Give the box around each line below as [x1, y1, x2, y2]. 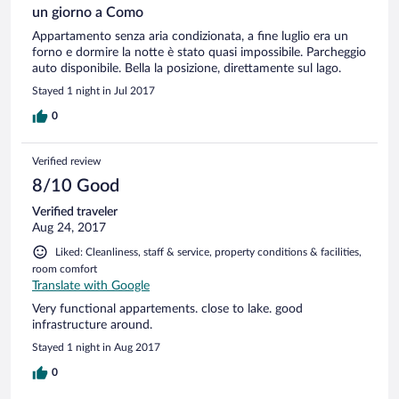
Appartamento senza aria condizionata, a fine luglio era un [32, 29, 348, 43]
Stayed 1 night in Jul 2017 [32, 85, 155, 96]
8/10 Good [32, 176, 119, 195]
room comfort [32, 263, 97, 274]
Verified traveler [32, 205, 118, 218]
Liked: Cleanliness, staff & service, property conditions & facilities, [55, 246, 362, 257]
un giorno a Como [32, 4, 143, 20]
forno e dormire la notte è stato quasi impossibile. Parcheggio [32, 45, 366, 59]
